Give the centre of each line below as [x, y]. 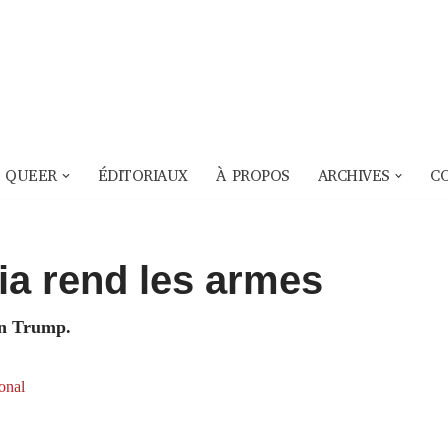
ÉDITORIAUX [142, 176]
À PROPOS [252, 176]
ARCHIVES [353, 176]
